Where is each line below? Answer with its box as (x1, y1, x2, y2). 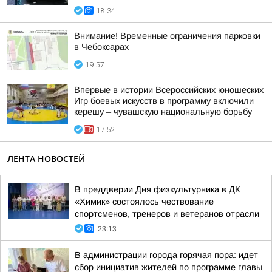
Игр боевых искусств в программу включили (74, 96, 254, 106)
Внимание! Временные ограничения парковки (74, 31, 260, 41)
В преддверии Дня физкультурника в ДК (75, 185, 240, 194)
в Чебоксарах (74, 42, 129, 52)
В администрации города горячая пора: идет (75, 250, 258, 260)
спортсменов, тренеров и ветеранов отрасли (75, 209, 259, 219)
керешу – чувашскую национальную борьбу (74, 107, 252, 117)
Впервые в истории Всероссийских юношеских (74, 85, 263, 95)
